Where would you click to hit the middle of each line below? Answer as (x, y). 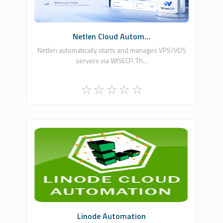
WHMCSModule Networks (111, 147)
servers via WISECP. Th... (111, 60)
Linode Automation (111, 216)
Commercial (111, 186)
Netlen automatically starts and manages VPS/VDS (111, 50)
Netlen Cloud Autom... (111, 36)
